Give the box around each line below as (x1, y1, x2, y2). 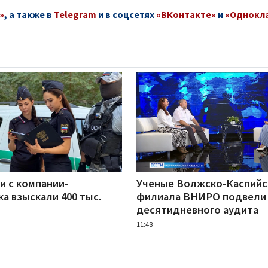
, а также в (4, 8, 54, 20)
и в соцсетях (96, 8, 156, 20)
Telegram (54, 8, 96, 20)
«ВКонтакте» (156, 8, 216, 20)
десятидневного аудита (136, 202, 258, 217)
